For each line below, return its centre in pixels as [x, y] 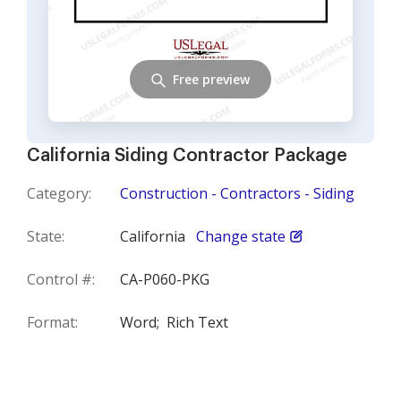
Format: [52, 322]
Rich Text [197, 322]
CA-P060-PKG [165, 279]
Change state [241, 236]
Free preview [211, 79]
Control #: [61, 279]
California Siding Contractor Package [187, 156]
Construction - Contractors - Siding [237, 193]
